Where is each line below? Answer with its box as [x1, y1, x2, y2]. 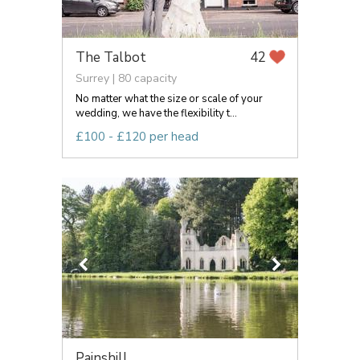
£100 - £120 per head [76, 128, 198, 145]
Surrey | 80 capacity [76, 70, 177, 86]
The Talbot [76, 47, 146, 67]
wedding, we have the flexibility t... [76, 105, 237, 121]
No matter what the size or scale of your [76, 91, 263, 106]
